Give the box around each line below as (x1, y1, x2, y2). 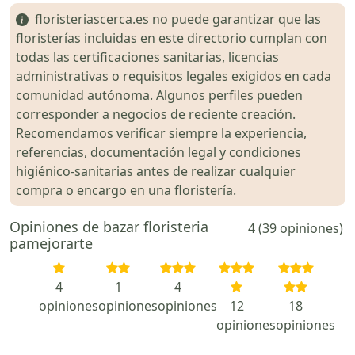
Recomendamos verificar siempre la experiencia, (16, 124, 307, 142)
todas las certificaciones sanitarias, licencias (16, 48, 279, 66)
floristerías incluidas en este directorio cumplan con (16, 29, 327, 47)
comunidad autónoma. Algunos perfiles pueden (16, 86, 303, 104)
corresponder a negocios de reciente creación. (16, 105, 296, 123)
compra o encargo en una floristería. (16, 181, 236, 199)
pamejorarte (10, 233, 93, 253)
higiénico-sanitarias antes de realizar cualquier (16, 162, 296, 180)
